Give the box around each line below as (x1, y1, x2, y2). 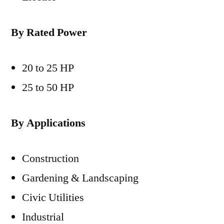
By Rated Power (11, 25, 87, 39)
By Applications (11, 116, 85, 130)
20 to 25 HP (22, 61, 74, 75)
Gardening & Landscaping (22, 171, 138, 185)
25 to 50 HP (22, 80, 74, 94)
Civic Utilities (22, 190, 84, 204)
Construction (22, 151, 79, 165)
